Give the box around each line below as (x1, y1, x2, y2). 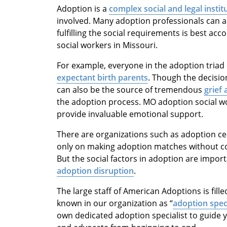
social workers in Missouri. (57, 40, 158, 51)
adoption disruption (57, 165, 134, 177)
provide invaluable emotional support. (57, 108, 203, 120)
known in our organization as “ (57, 198, 173, 209)
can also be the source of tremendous (57, 84, 204, 96)
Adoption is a (57, 3, 109, 15)
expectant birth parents (57, 72, 148, 84)
